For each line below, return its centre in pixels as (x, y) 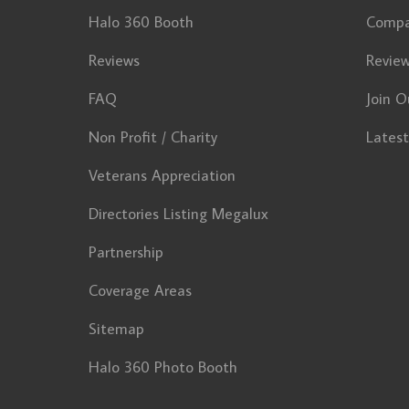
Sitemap (116, 329)
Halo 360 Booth (141, 22)
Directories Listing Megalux (178, 214)
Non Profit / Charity (153, 137)
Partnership (126, 252)
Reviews (114, 60)
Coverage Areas (140, 290)
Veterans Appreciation (162, 175)
